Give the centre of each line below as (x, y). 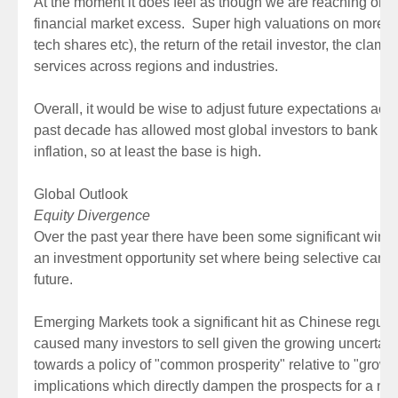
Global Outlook (81, 194)
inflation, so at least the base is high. (147, 151)
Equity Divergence (92, 215)
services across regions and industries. (156, 66)
